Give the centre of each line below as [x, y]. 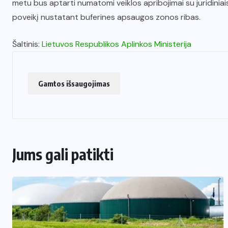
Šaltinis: [27, 44]
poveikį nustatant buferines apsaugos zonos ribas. [107, 17]
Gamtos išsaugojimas [74, 83]
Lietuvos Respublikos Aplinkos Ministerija [117, 44]
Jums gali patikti [63, 154]
